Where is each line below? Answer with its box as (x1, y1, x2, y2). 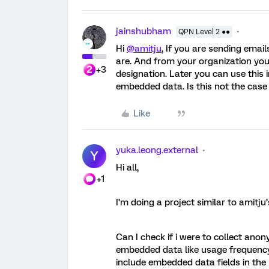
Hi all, (116, 162, 141, 173)
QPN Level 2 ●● (178, 28, 230, 36)
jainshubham (116, 26, 171, 37)
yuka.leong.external (116, 145, 198, 156)
